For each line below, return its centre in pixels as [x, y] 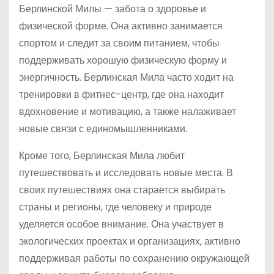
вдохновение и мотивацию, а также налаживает [128, 112]
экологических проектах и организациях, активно [130, 241]
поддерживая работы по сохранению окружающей [134, 258]
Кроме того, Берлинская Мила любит [102, 156]
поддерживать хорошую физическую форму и [123, 60]
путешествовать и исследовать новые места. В [126, 173]
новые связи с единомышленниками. [103, 129]
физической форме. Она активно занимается [121, 26]
